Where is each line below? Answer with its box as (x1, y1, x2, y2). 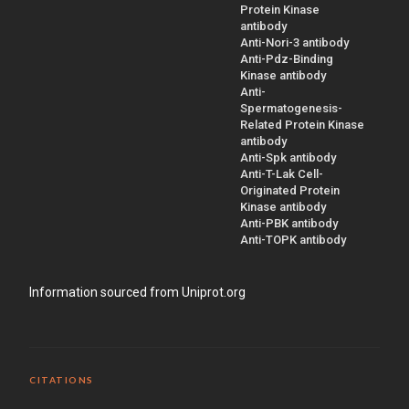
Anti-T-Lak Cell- (240, 166, 323, 181)
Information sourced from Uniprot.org (29, 284, 246, 299)
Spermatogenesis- (240, 100, 342, 115)
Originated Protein (240, 183, 340, 197)
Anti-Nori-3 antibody (240, 35, 349, 49)
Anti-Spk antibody (240, 150, 336, 164)
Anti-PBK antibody (240, 215, 338, 230)
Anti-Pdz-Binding (240, 51, 333, 66)
